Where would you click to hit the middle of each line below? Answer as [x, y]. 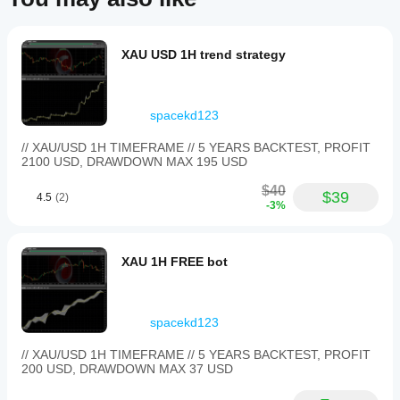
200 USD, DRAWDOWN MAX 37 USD [127, 369]
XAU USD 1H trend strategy [204, 54]
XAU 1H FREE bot [175, 262]
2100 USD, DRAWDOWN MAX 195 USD [136, 162]
